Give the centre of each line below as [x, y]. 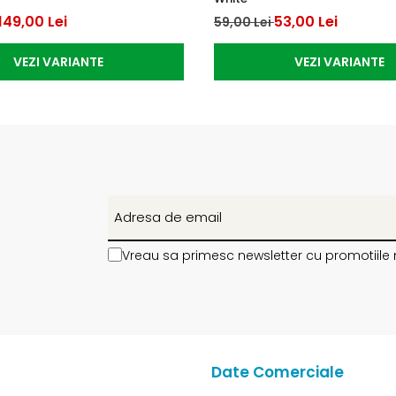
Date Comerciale [278, 372]
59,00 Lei [244, 22]
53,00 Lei [306, 21]
